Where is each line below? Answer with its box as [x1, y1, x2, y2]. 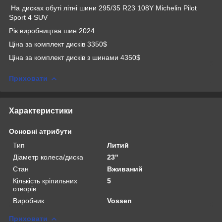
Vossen [107, 196, 132, 205]
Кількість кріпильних [13, 176, 77, 185]
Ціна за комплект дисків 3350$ [9, 40, 107, 48]
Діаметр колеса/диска [13, 153, 83, 161]
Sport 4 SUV [9, 13, 48, 21]
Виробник [13, 196, 44, 205]
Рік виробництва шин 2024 [9, 26, 95, 35]
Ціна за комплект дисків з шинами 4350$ [9, 53, 140, 61]
